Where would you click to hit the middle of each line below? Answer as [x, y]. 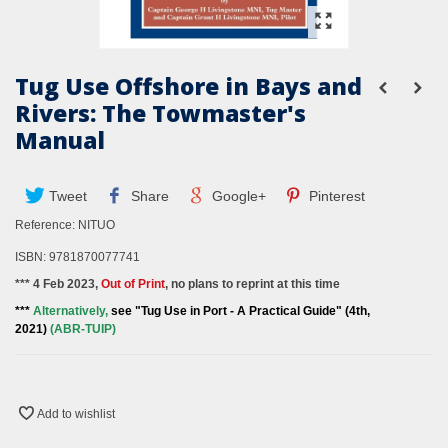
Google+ [236, 196]
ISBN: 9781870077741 [77, 257]
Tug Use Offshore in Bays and [188, 86]
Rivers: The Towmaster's [160, 113]
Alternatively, [70, 311]
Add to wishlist [76, 414]
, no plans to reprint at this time [252, 284]
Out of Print [133, 284]
